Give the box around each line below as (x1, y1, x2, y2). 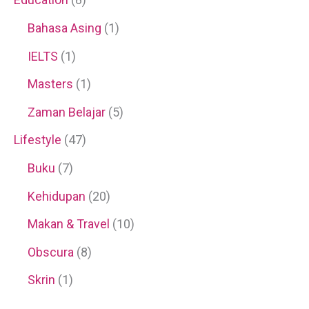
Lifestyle (14, 132, 61, 148)
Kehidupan (28, 188, 86, 203)
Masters (28, 77, 73, 92)
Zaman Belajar (28, 104, 106, 119)
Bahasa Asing (28, 21, 101, 36)
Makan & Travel (28, 217, 110, 232)
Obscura (28, 244, 74, 259)
